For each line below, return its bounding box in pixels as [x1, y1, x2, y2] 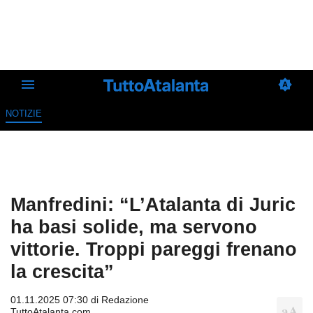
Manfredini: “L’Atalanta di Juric [10, 194, 296, 216]
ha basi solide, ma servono [10, 216, 257, 238]
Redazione [101, 294, 149, 306]
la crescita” [10, 261, 114, 283]
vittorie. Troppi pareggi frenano [10, 238, 297, 261]
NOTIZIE [5, 108, 42, 119]
